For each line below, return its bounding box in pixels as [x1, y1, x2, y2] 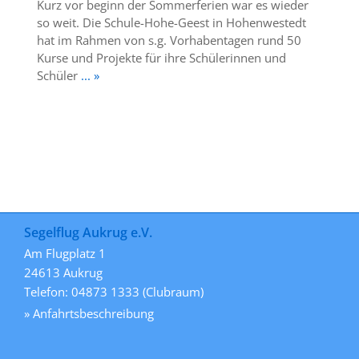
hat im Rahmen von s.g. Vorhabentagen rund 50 [36, 31, 301, 48]
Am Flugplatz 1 [24, 244, 106, 261]
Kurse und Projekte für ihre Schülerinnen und [36, 49, 286, 66]
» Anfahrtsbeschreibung [24, 305, 154, 321]
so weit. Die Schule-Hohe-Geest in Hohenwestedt [36, 14, 306, 30]
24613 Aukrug [24, 264, 103, 280]
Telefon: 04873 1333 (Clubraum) [24, 283, 204, 300]
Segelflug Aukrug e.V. [24, 223, 152, 241]
